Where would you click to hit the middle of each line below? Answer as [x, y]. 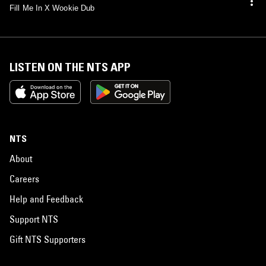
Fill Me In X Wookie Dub [52, 8]
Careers [24, 178]
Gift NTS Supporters [47, 239]
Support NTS [34, 219]
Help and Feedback [46, 199]
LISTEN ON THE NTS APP [70, 67]
